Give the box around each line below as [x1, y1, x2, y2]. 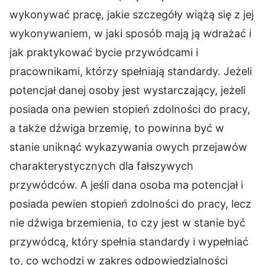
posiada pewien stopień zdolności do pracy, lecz [9, 197, 251, 210]
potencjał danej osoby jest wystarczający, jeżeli [9, 83, 245, 96]
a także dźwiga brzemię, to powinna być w [9, 121, 224, 134]
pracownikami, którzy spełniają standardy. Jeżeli [9, 64, 252, 77]
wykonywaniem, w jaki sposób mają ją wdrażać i [9, 27, 251, 40]
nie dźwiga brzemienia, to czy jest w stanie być [9, 216, 245, 229]
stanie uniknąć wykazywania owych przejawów [9, 140, 247, 153]
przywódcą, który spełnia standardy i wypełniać [9, 235, 248, 248]
